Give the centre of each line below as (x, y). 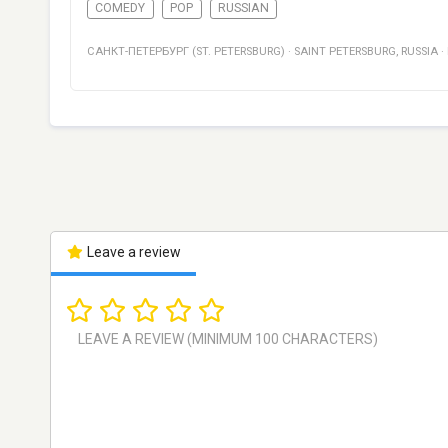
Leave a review (132, 252)
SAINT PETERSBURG (345, 52)
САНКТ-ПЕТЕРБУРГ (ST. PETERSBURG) (186, 52)
